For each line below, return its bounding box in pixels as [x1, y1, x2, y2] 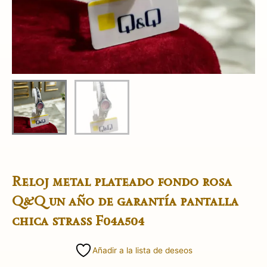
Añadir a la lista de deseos [92, 245, 193, 255]
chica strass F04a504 [12, 211, 144, 229]
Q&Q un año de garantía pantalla [12, 191, 238, 209]
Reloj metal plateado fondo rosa [12, 172, 232, 190]
